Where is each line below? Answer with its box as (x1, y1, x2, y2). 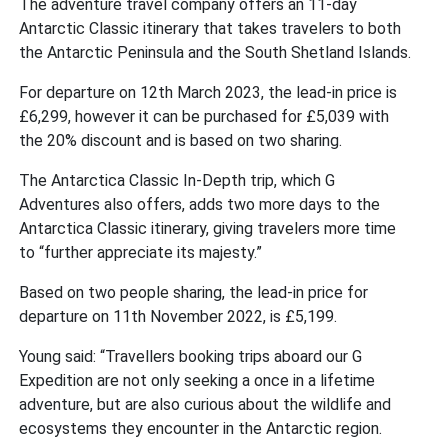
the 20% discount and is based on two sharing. (19, 130, 343, 150)
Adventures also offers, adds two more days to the (19, 194, 381, 214)
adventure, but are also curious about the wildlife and (19, 394, 392, 414)
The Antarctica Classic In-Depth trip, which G (19, 170, 336, 190)
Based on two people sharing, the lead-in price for (19, 282, 369, 302)
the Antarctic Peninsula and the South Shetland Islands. (19, 42, 412, 62)
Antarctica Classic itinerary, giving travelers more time (19, 218, 397, 238)
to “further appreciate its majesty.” (19, 242, 263, 262)
